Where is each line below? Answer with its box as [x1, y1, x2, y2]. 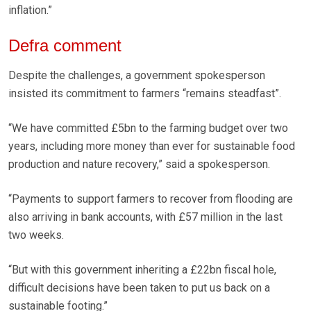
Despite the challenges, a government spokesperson [8, 69, 265, 83]
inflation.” [8, 3, 52, 17]
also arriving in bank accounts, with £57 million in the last [8, 210, 283, 224]
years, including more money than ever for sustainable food [8, 140, 295, 153]
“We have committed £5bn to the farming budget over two [8, 121, 288, 135]
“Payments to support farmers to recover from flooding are [8, 192, 293, 206]
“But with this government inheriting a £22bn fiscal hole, [8, 263, 276, 277]
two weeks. [8, 228, 64, 242]
